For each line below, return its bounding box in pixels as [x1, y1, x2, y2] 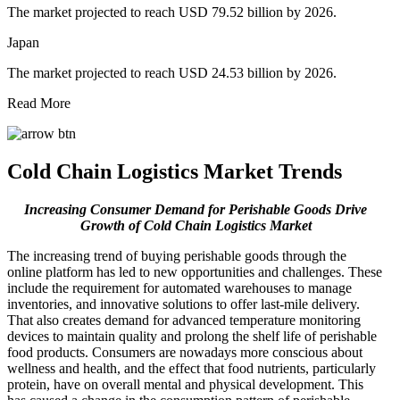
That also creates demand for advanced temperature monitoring [7, 312, 361, 328]
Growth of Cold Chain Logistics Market [79, 217, 312, 233]
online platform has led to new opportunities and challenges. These [7, 263, 382, 279]
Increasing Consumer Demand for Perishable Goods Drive [24, 201, 367, 217]
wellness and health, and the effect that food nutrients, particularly [7, 360, 376, 376]
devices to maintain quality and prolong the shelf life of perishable [7, 328, 377, 344]
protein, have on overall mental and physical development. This [7, 376, 363, 392]
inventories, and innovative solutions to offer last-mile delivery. [7, 296, 360, 312]
